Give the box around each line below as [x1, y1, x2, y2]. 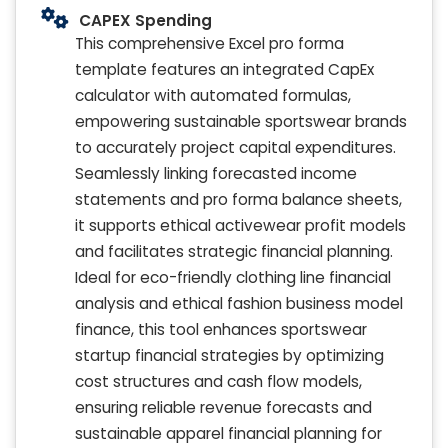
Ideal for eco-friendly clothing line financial [75, 266, 391, 288]
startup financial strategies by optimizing [75, 344, 384, 366]
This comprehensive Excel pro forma [75, 32, 344, 54]
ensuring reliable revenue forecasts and [75, 396, 372, 418]
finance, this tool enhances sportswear [75, 318, 367, 340]
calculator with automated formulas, [75, 84, 351, 106]
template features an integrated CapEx [75, 58, 374, 80]
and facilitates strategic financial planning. [75, 240, 393, 262]
